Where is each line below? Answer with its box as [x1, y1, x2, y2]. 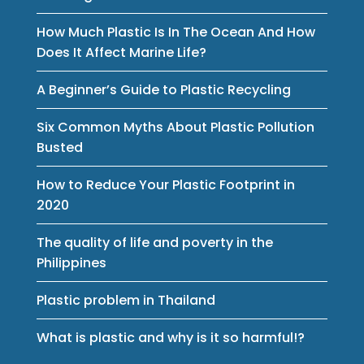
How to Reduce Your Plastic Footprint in [36, 175, 295, 194]
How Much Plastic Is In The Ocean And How [36, 22, 315, 41]
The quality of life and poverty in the [36, 232, 273, 252]
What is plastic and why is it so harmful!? [36, 327, 305, 347]
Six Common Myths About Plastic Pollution [36, 117, 314, 136]
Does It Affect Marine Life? [36, 42, 206, 62]
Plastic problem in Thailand [36, 290, 215, 310]
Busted [36, 137, 83, 157]
